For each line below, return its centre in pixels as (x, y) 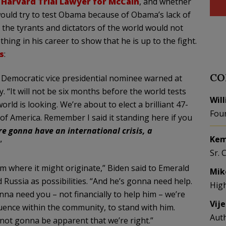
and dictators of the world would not (113, 28)
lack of (177, 15)
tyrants (30, 28)
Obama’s (147, 15)
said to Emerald (159, 168)
